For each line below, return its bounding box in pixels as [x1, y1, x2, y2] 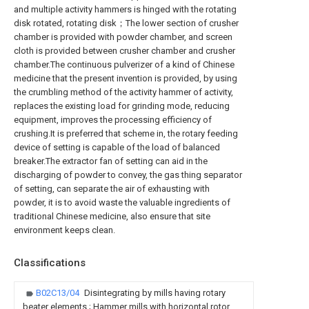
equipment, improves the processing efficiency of [14, 114, 212, 125]
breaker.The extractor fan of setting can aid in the [14, 156, 208, 166]
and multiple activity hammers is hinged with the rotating [14, 4, 237, 14]
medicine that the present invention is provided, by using [14, 73, 237, 83]
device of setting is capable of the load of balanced [14, 142, 220, 152]
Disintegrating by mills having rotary [84, 288, 226, 298]
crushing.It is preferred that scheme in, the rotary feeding [14, 128, 238, 139]
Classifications [14, 257, 86, 269]
